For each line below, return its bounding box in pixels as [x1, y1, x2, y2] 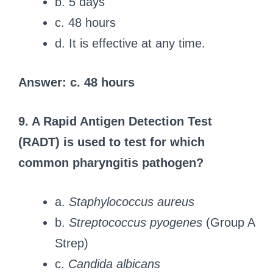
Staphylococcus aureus [69, 194, 194, 208]
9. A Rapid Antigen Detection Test [18, 114, 212, 128]
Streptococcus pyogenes [69, 215, 202, 229]
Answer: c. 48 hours [18, 75, 135, 89]
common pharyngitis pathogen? [18, 155, 204, 169]
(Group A [202, 215, 255, 229]
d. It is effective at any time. [55, 36, 205, 50]
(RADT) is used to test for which [18, 135, 205, 149]
